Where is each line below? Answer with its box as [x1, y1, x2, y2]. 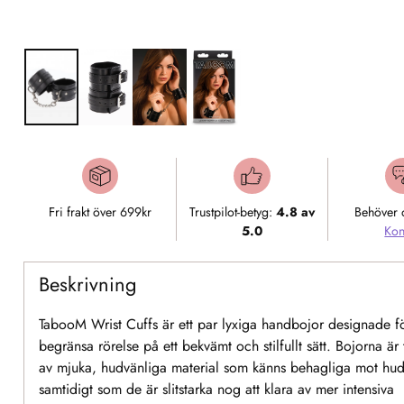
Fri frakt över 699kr [48, 203, 151, 222]
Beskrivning [38, 270, 137, 299]
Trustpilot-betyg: [188, 203, 276, 222]
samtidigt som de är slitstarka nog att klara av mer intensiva [38, 379, 394, 400]
